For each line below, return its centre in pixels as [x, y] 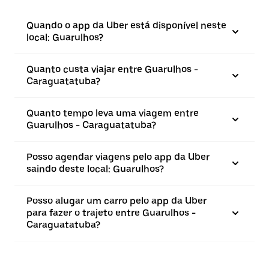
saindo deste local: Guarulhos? [95, 169]
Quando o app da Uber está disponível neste [126, 26]
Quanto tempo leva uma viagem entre [113, 113]
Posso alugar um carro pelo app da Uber [116, 201]
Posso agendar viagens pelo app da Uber [118, 157]
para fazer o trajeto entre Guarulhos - [111, 213]
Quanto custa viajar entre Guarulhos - [112, 69]
